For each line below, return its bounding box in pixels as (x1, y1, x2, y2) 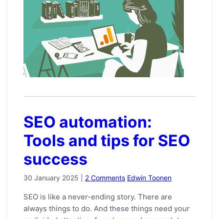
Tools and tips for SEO (23, 131, 190, 151)
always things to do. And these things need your (23, 204, 190, 214)
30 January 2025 (23, 174, 79, 182)
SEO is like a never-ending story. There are (23, 192, 172, 202)
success (23, 150, 88, 169)
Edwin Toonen (127, 174, 172, 182)
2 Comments (85, 174, 125, 182)
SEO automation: (23, 112, 152, 132)
